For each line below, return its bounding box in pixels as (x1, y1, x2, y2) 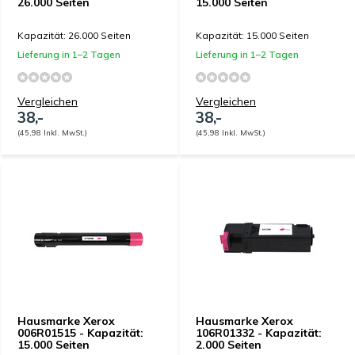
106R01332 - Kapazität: (196, 326, 322, 340)
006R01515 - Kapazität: (17, 326, 143, 340)
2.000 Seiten (196, 338, 261, 352)
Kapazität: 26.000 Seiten (17, 29, 131, 41)
